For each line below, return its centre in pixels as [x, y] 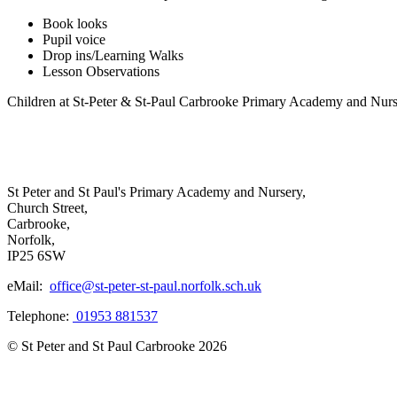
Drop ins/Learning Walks [113, 55]
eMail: [28, 285]
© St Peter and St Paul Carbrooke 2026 [117, 346]
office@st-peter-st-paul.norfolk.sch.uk [156, 285]
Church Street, [47, 207]
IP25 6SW [36, 255]
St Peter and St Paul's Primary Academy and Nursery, [156, 191]
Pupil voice [74, 39]
